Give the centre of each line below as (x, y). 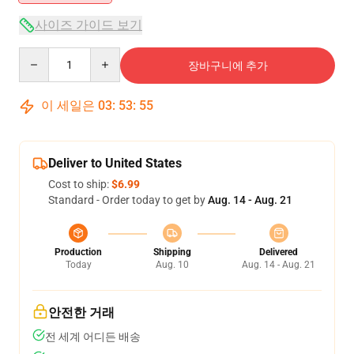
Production (78, 252)
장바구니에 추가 (228, 66)
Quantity (40, 55)
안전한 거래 (81, 313)
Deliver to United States (115, 163)
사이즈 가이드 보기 (88, 25)
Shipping (172, 252)
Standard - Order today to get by (128, 200)
